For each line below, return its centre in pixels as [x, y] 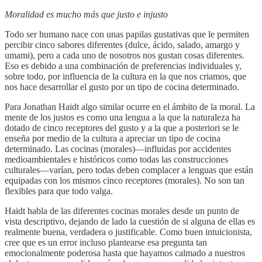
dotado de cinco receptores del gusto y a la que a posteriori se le [122, 128]
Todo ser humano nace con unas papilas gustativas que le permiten [127, 35]
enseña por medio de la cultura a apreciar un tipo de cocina [113, 139]
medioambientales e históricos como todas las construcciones [116, 160]
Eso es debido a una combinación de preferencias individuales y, [123, 66]
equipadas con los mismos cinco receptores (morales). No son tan [125, 181]
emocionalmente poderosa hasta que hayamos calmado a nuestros [125, 253]
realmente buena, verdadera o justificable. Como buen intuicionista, [128, 232]
